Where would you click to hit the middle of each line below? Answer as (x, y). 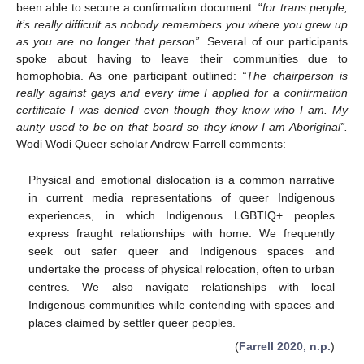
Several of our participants (275, 42)
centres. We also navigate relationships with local (182, 286)
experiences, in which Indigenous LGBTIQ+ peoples (182, 215)
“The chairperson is (295, 76)
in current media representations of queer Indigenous (182, 197)
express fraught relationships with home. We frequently (182, 233)
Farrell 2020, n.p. (284, 346)
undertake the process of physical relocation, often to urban (182, 269)
